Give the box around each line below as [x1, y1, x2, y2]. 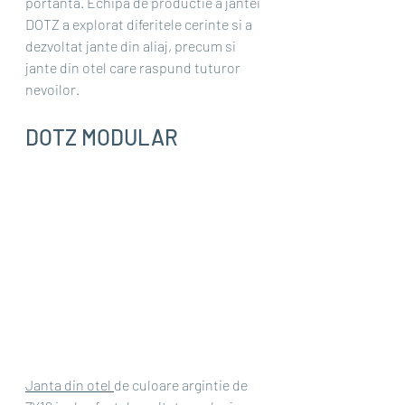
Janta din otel [25, 375, 114, 393]
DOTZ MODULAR [25, 124, 178, 151]
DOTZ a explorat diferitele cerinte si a [25, 15, 255, 33]
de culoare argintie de [114, 375, 250, 393]
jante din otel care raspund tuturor [25, 59, 243, 77]
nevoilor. [25, 80, 80, 99]
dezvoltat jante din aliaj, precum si [25, 37, 239, 55]
